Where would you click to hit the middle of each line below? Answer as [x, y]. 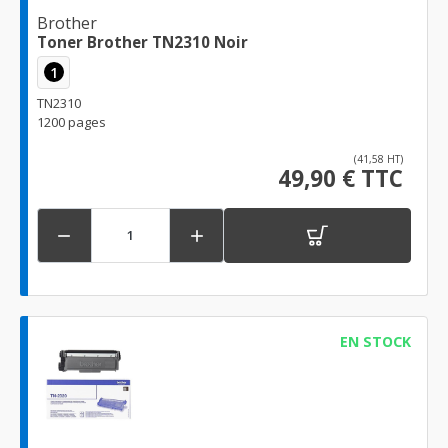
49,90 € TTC [340, 178]
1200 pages [71, 121]
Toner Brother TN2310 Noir [142, 41]
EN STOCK [375, 341]
